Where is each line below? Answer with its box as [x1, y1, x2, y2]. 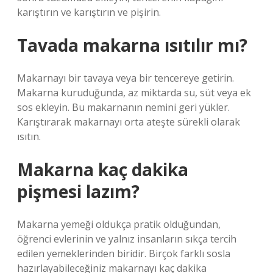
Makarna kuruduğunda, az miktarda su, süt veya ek [17, 86, 251, 99]
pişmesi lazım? [17, 180, 140, 203]
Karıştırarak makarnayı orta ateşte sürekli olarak [17, 115, 240, 129]
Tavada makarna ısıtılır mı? [17, 34, 247, 57]
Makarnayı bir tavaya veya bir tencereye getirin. [17, 71, 234, 85]
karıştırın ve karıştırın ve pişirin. [17, 5, 161, 19]
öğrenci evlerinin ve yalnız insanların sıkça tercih [17, 232, 236, 246]
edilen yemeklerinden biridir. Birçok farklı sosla [17, 247, 230, 260]
